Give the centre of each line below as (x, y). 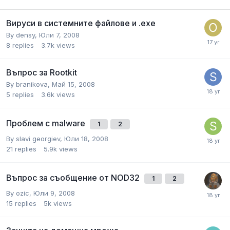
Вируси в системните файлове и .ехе (81, 23)
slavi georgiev (38, 138)
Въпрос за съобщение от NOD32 (74, 177)
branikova (32, 84)
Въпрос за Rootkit (42, 72)
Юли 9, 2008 (54, 193)
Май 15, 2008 (73, 84)
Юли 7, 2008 (59, 35)
